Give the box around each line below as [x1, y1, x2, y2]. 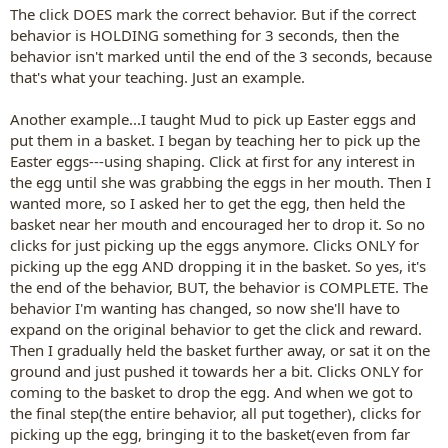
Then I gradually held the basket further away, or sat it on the [10, 340, 430, 360]
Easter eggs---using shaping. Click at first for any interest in [10, 151, 415, 171]
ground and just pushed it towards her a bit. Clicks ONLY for [10, 361, 423, 381]
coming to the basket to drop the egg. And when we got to [10, 382, 413, 402]
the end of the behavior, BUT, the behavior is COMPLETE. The [10, 277, 428, 297]
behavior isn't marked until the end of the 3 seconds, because [10, 46, 432, 66]
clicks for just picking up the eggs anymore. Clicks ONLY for [10, 235, 419, 255]
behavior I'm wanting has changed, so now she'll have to [10, 298, 400, 318]
